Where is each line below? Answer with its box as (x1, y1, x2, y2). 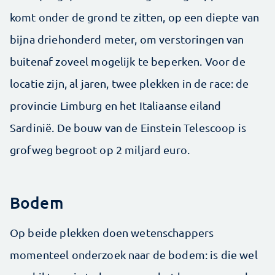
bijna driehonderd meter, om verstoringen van (10, 32, 244, 45)
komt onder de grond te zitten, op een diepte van (10, 10, 260, 23)
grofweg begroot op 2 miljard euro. (10, 142, 190, 156)
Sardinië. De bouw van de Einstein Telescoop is (10, 120, 246, 134)
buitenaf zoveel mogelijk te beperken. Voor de (10, 54, 246, 68)
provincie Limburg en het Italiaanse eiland (10, 98, 222, 112)
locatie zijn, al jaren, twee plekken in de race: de (10, 76, 249, 90)
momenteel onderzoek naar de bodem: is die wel (10, 247, 258, 261)
